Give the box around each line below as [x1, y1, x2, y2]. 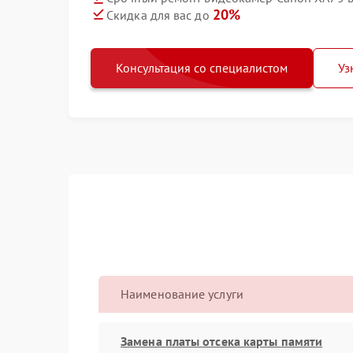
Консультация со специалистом [116, 59, 288, 76]
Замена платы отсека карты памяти [121, 333, 323, 349]
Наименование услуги [121, 286, 243, 302]
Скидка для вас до [106, 6, 213, 23]
